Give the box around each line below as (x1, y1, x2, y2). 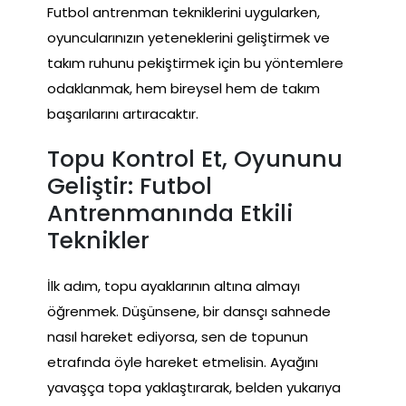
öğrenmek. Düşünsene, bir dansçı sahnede (47, 301, 331, 321)
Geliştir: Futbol (47, 169, 212, 202)
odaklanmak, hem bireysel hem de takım (47, 78, 320, 98)
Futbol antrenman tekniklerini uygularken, (47, 2, 320, 22)
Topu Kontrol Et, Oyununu (47, 142, 343, 175)
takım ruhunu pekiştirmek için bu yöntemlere (47, 53, 343, 72)
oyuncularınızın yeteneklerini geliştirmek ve (47, 27, 330, 47)
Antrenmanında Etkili (47, 197, 293, 229)
